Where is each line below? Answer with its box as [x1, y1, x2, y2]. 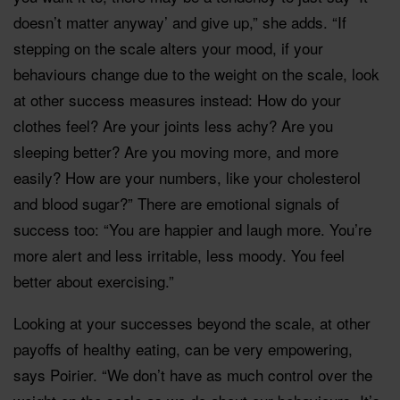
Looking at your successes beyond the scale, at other [13, 311, 371, 334]
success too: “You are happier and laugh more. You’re [13, 217, 371, 240]
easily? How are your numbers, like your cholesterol [13, 165, 361, 188]
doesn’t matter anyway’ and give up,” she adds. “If [13, 10, 346, 33]
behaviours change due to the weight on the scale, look [13, 62, 379, 85]
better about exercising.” [13, 269, 174, 292]
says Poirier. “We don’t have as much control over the [13, 362, 372, 386]
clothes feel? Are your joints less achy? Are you [13, 113, 333, 137]
